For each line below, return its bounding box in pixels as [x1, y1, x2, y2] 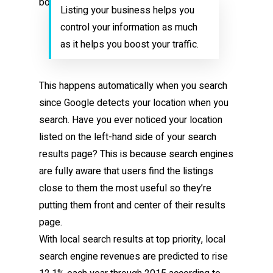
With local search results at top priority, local [39, 232, 225, 247]
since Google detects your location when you [39, 96, 229, 110]
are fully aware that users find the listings [39, 164, 213, 179]
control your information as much [60, 20, 197, 35]
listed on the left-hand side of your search [39, 130, 216, 144]
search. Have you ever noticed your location [39, 113, 222, 127]
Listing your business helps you [60, 3, 194, 18]
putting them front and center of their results [39, 198, 225, 213]
